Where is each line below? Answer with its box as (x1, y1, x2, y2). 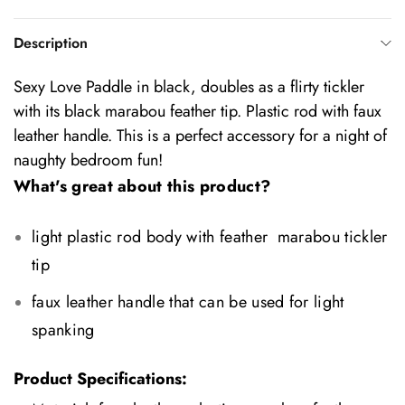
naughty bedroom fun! (14, 147, 163, 172)
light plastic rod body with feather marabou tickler (32, 224, 388, 249)
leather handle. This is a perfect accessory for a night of (14, 123, 387, 147)
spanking (32, 317, 95, 342)
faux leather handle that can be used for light (32, 289, 344, 314)
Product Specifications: (14, 366, 187, 391)
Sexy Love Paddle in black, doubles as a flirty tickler (14, 74, 364, 99)
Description (14, 32, 88, 53)
